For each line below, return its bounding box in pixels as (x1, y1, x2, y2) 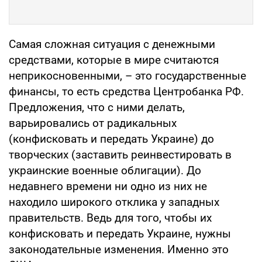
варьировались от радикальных (9, 116, 177, 130)
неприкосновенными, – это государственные (9, 68, 246, 82)
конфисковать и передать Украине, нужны (9, 226, 231, 240)
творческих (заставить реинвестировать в (9, 147, 232, 161)
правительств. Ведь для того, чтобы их (9, 211, 212, 225)
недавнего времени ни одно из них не (9, 179, 207, 193)
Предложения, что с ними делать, (9, 100, 185, 114)
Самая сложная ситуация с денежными (9, 37, 215, 51)
